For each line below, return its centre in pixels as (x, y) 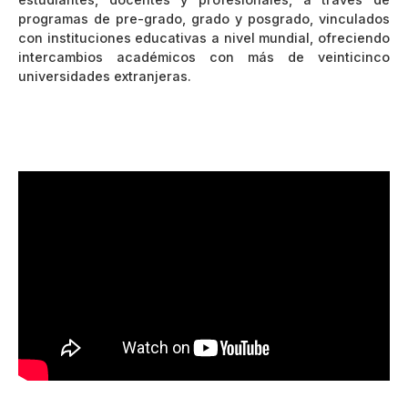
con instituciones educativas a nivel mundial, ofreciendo (204, 37)
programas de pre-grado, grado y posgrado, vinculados (204, 18)
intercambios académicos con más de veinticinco (204, 56)
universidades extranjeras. (105, 76)
